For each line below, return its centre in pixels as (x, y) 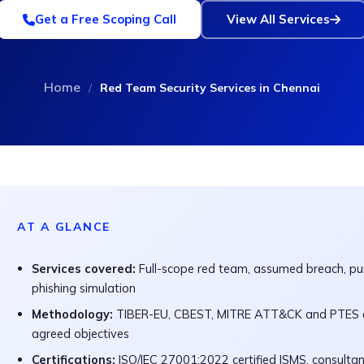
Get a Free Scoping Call (105, 19)
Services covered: (84, 269)
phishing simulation (84, 288)
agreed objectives (80, 334)
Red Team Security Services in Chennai (210, 88)
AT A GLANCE (64, 227)
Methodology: (72, 314)
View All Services (278, 19)
